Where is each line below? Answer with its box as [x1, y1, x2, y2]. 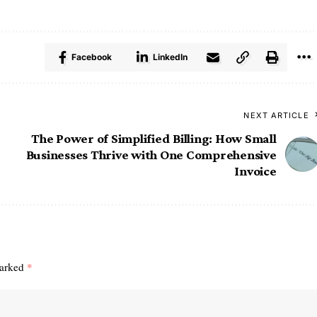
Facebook [71, 51, 112, 62]
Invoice [234, 163, 277, 178]
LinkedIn [152, 51, 188, 62]
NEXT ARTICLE [243, 110, 309, 120]
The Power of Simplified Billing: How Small [31, 130, 277, 146]
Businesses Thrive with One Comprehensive [25, 146, 277, 162]
